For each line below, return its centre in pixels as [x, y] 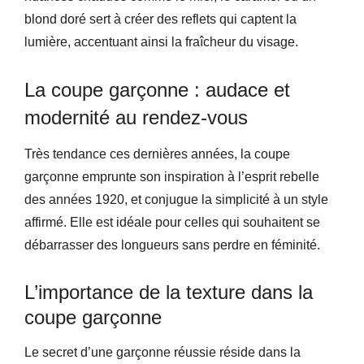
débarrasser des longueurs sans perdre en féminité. [172, 245]
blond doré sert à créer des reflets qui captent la [160, 19]
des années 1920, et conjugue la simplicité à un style [176, 199]
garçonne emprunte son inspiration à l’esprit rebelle [172, 177]
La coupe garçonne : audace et [157, 90]
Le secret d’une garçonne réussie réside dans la [162, 352]
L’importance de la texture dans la [169, 292]
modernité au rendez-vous [136, 117]
